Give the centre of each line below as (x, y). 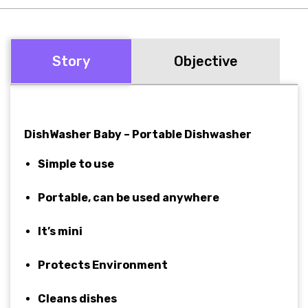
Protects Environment (103, 265)
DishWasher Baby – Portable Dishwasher (138, 135)
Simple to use (76, 164)
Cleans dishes (77, 299)
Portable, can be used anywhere (129, 198)
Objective (206, 62)
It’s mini (60, 232)
